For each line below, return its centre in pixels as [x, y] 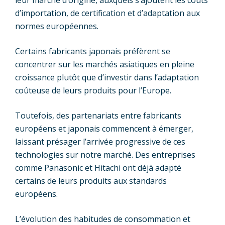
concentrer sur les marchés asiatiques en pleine [105, 65]
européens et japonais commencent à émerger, [104, 129]
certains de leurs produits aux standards [91, 181]
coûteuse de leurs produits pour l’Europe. [93, 91]
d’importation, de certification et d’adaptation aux [107, 13]
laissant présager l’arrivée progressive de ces [100, 142]
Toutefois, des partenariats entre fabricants [98, 116]
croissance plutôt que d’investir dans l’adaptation [107, 78]
